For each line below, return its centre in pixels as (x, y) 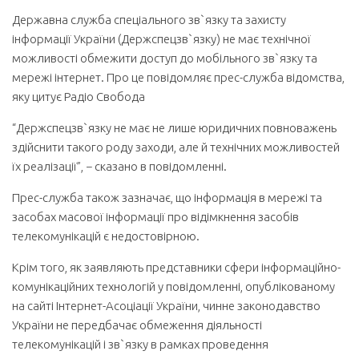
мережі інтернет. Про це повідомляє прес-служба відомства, (178, 77)
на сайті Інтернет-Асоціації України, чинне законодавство (166, 306)
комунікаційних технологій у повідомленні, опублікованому (173, 286)
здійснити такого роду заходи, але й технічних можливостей (176, 147)
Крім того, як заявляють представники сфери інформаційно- (176, 267)
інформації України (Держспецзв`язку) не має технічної (161, 39)
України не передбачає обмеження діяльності (137, 325)
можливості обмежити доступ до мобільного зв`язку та (165, 58)
